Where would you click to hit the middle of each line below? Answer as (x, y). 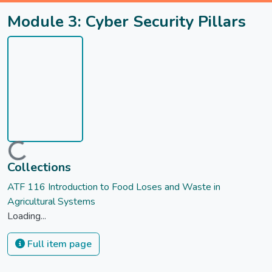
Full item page (58, 244)
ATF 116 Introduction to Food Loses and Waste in (114, 187)
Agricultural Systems (51, 202)
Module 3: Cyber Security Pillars (127, 22)
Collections (39, 168)
